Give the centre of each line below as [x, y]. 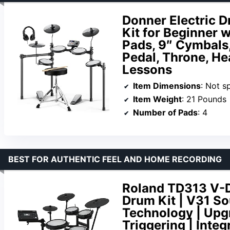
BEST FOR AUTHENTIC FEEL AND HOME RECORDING [115, 159]
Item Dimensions [167, 85]
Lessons [147, 69]
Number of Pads [165, 112]
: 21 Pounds [204, 99]
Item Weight [157, 99]
